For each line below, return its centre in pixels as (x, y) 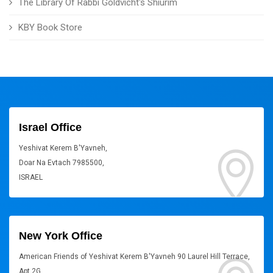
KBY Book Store (50, 27)
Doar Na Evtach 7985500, (62, 163)
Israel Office (50, 127)
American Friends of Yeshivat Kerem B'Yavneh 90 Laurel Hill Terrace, (134, 257)
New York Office (61, 236)
